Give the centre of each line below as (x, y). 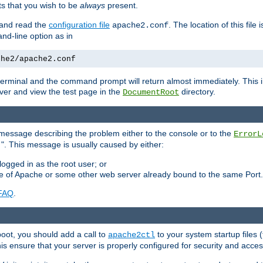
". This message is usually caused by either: (82, 145)
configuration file (79, 24)
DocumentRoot (151, 92)
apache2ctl (131, 235)
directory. (197, 91)
